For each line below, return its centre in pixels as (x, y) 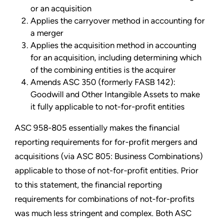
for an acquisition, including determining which (116, 58)
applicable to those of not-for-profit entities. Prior (107, 171)
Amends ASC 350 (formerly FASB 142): (103, 82)
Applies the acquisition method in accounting (113, 45)
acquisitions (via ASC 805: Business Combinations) (109, 156)
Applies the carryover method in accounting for (118, 21)
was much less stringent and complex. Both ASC (103, 213)
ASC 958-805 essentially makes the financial (97, 128)
